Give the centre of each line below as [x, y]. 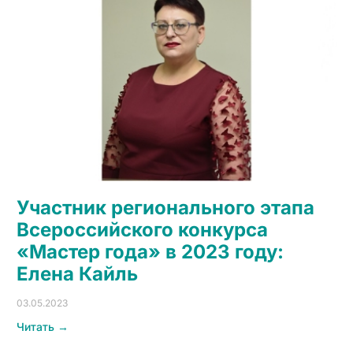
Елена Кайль [77, 273]
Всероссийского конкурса [142, 229]
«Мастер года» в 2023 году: [150, 251]
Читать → [42, 326]
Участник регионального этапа [165, 207]
